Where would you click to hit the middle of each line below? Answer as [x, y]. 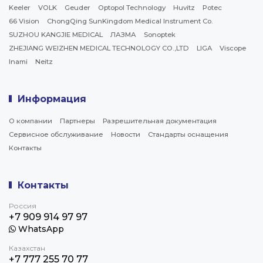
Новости [126, 134]
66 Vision [24, 21]
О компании [31, 121]
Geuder [77, 7]
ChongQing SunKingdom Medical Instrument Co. [130, 21]
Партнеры [77, 121]
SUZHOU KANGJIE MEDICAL [56, 34]
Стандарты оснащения [188, 134]
